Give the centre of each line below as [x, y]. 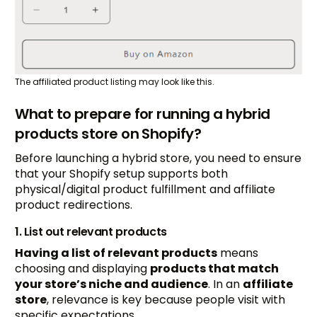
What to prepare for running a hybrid [143, 114]
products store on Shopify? [108, 133]
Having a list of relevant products [116, 253]
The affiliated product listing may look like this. [115, 81]
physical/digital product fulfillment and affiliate [145, 189]
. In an [226, 284]
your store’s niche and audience [112, 284]
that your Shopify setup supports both [122, 173]
